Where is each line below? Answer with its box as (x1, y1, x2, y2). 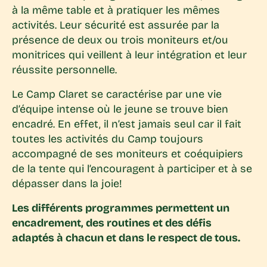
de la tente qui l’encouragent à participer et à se (12, 162, 252, 176)
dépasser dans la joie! (12, 177, 122, 191)
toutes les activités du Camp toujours (12, 132, 203, 146)
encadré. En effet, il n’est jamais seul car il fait (12, 117, 241, 131)
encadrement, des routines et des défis (12, 216, 212, 230)
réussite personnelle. (12, 63, 120, 77)
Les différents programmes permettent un (12, 201, 229, 215)
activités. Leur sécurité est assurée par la (12, 18, 219, 32)
